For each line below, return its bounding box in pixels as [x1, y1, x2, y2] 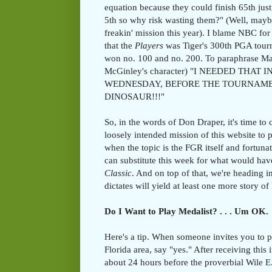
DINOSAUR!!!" [104, 91, 165, 102]
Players [135, 40, 163, 51]
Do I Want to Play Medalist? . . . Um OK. [104, 206, 268, 217]
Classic [104, 168, 132, 178]
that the [104, 40, 135, 51]
